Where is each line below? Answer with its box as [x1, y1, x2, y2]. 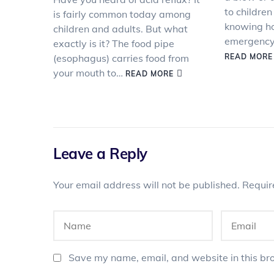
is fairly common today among [53, 8, 191, 20]
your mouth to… [53, 67, 125, 79]
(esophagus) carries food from [53, 52, 189, 64]
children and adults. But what [53, 23, 188, 35]
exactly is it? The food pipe [53, 37, 174, 50]
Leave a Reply [53, 144, 147, 163]
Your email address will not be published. [53, 179, 240, 191]
